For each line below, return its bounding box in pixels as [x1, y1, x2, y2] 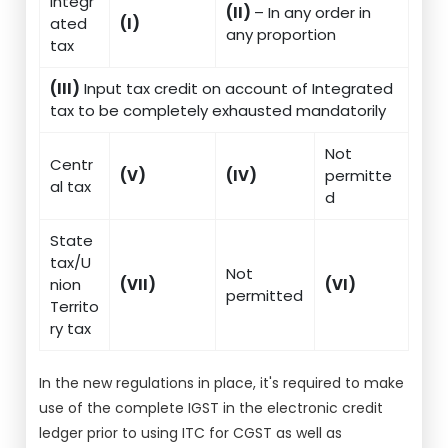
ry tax [50, 318, 92, 339]
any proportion [226, 24, 337, 45]
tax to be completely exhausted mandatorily [50, 100, 387, 121]
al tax [50, 176, 92, 197]
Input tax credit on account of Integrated [80, 78, 394, 99]
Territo [50, 296, 100, 317]
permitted [226, 285, 304, 306]
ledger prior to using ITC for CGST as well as [39, 423, 343, 443]
